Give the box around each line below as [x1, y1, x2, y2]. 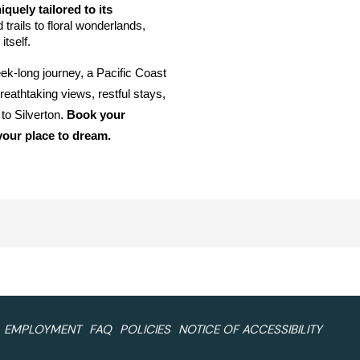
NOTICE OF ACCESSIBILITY [178, 321, 322, 337]
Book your [67, 108, 125, 121]
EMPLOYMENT [4, 321, 81, 337]
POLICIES [120, 321, 170, 337]
